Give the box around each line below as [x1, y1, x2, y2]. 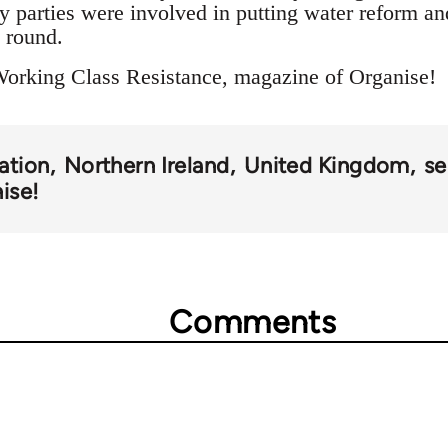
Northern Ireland [63, 152, 230, 179]
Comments [169, 303, 337, 341]
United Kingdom [243, 152, 410, 179]
